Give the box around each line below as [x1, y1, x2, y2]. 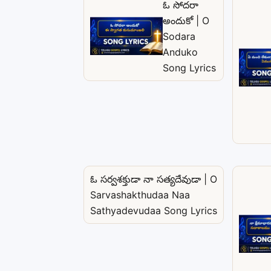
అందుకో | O [163, 14, 209, 27]
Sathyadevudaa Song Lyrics [90, 204, 217, 217]
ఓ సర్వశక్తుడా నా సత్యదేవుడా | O [90, 172, 217, 185]
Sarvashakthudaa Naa [90, 188, 190, 201]
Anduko [163, 45, 198, 58]
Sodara [163, 30, 195, 42]
